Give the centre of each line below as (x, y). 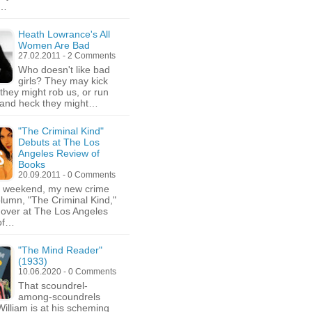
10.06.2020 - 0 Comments (67, 272)
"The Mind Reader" (60, 250)
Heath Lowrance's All (64, 34)
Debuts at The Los (59, 142)
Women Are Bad (54, 45)
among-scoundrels (59, 297)
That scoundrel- (53, 286)
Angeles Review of (59, 153)
